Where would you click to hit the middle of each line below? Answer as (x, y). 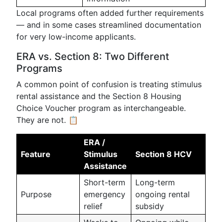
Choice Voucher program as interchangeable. (101, 108)
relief (93, 206)
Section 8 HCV (164, 154)
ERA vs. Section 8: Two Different (93, 56)
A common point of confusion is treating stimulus (109, 84)
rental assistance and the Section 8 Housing (99, 96)
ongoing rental (163, 194)
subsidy (150, 206)
